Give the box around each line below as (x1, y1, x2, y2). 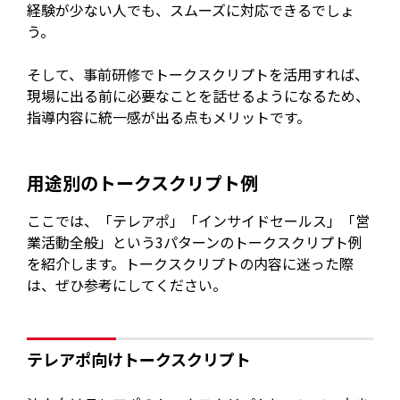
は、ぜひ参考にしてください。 (27, 273, 228, 296)
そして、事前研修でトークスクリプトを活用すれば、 (27, 63, 370, 86)
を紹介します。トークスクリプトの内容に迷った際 (27, 252, 354, 274)
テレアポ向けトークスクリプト (27, 347, 252, 371)
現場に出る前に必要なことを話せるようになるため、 (27, 85, 371, 107)
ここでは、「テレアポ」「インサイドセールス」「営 (27, 209, 371, 231)
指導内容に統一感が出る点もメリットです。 (27, 106, 312, 129)
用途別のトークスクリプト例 (27, 170, 259, 196)
